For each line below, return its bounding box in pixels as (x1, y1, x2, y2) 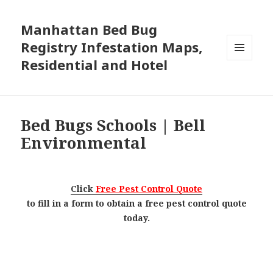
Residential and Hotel (21, 55, 168, 74)
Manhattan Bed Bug (21, 20, 158, 39)
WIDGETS (227, 80, 263, 91)
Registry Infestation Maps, (21, 38, 203, 57)
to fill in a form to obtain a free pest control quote (26, 197, 247, 210)
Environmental (21, 132, 147, 154)
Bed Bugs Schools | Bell (21, 114, 206, 136)
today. (123, 212, 150, 224)
